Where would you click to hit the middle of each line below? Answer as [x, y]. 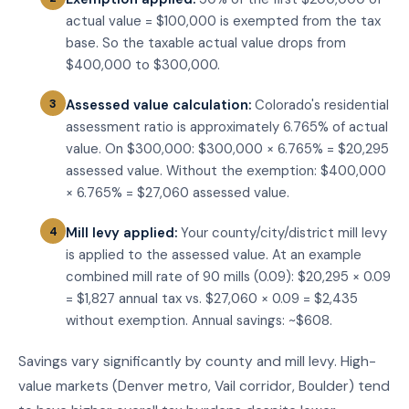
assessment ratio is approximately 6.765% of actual [227, 127]
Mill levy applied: [121, 233]
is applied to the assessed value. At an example [214, 255]
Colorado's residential [320, 105]
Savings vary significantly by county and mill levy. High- [197, 362]
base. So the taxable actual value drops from [206, 43]
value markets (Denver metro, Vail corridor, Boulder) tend [204, 387]
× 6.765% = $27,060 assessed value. [178, 193]
